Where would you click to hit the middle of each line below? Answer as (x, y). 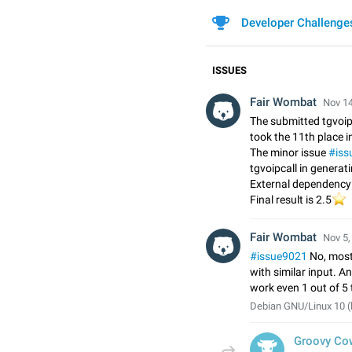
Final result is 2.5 (291, 200)
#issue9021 (279, 256)
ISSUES (229, 70)
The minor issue (289, 152)
